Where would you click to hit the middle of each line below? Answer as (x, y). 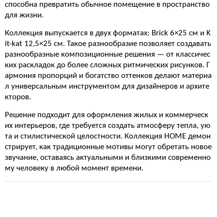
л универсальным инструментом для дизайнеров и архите (107, 86)
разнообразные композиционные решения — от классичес (108, 54)
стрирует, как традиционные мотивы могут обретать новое (108, 147)
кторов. (18, 97)
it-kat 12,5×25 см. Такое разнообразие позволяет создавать (108, 44)
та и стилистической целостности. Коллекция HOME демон (108, 136)
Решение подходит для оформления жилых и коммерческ (107, 115)
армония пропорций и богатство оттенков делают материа (108, 76)
